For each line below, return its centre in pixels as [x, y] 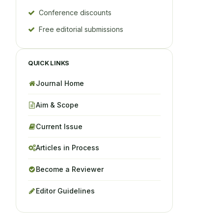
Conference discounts [75, 13]
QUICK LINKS [49, 63]
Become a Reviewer [70, 169]
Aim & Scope [57, 105]
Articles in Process [68, 148]
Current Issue [59, 126]
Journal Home [60, 83]
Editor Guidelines [65, 191]
